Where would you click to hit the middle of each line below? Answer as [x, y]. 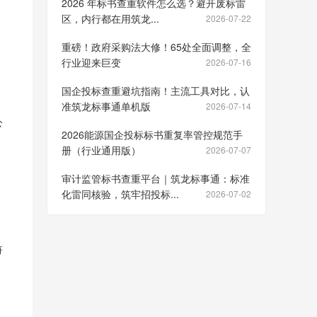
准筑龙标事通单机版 [106, 106]
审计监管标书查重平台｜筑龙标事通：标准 [156, 178]
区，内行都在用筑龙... [110, 18]
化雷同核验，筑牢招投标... [120, 194]
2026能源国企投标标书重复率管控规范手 [152, 134]
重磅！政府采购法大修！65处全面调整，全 [156, 47]
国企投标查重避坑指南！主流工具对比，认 [156, 91]
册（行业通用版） [101, 150]
